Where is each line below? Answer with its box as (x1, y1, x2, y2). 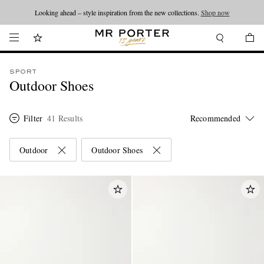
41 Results (47, 113, 83, 124)
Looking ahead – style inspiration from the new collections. (34, 8, 201, 17)
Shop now (200, 8, 230, 17)
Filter (24, 113, 43, 124)
